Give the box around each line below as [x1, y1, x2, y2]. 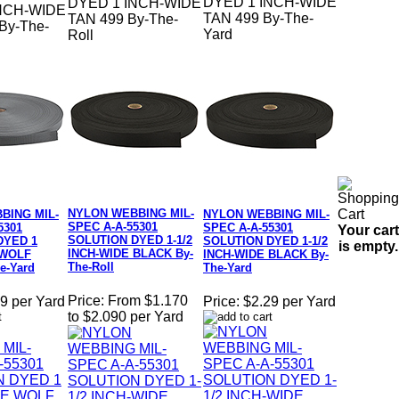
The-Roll [68, 260, 114, 274]
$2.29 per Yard [243, 294, 336, 310]
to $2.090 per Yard [68, 309, 183, 325]
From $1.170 [108, 293, 188, 309]
